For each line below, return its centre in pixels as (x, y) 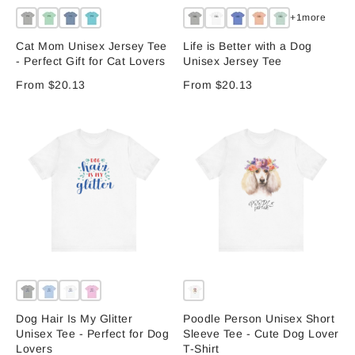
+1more (308, 18)
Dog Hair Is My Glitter (74, 319)
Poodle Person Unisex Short (259, 319)
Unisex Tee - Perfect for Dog (93, 334)
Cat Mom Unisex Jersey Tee (92, 46)
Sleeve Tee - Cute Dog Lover (261, 334)
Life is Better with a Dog (248, 46)
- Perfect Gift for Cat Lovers (91, 61)
